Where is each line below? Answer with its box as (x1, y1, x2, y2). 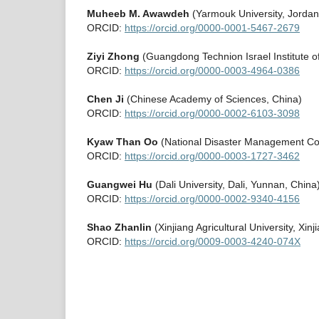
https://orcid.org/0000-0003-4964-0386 (125, 65, 300, 77)
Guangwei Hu (87, 179, 152, 191)
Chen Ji (87, 93, 124, 105)
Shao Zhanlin (87, 221, 152, 234)
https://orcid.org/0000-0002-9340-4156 (125, 193, 300, 205)
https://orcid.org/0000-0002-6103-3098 (125, 108, 300, 120)
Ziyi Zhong (87, 51, 140, 63)
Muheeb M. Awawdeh (87, 8, 189, 20)
